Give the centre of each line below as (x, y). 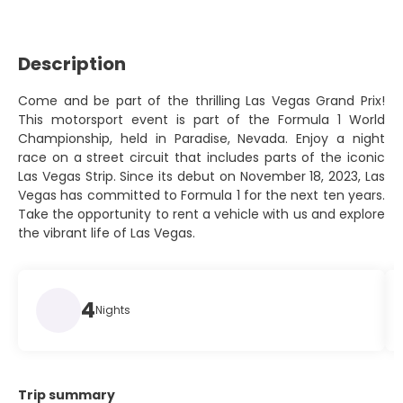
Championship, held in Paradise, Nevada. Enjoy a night (201, 139)
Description (72, 64)
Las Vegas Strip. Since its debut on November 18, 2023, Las (201, 177)
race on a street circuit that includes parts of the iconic (201, 158)
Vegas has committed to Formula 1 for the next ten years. (201, 196)
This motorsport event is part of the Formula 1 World (201, 120)
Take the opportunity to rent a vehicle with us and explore (201, 215)
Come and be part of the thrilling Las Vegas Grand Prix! (201, 101)
